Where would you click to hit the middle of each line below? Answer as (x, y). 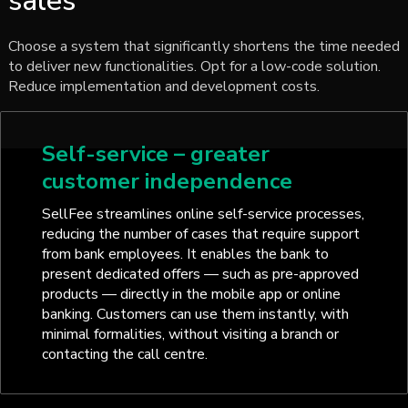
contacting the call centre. (124, 355)
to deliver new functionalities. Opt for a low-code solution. (194, 67)
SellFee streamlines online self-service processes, (203, 214)
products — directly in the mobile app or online (191, 295)
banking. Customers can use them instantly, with (195, 315)
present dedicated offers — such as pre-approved (200, 275)
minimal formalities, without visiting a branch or (190, 335)
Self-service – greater (155, 154)
